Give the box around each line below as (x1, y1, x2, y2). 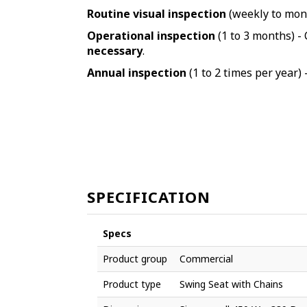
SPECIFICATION (87, 186, 210, 208)
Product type (103, 278, 161, 291)
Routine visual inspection (87, 6, 226, 22)
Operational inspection (87, 28, 215, 44)
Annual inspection (87, 65, 186, 81)
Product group (103, 252, 167, 266)
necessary (87, 43, 143, 59)
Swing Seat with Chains (180, 278, 283, 291)
